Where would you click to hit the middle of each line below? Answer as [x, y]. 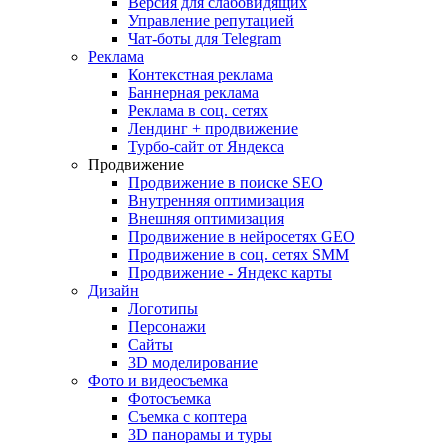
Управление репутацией [211, 20]
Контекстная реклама [200, 74]
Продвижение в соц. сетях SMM [238, 254]
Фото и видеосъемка [158, 380]
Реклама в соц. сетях [198, 110]
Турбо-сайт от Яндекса [206, 146]
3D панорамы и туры [200, 434]
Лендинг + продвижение [213, 128]
